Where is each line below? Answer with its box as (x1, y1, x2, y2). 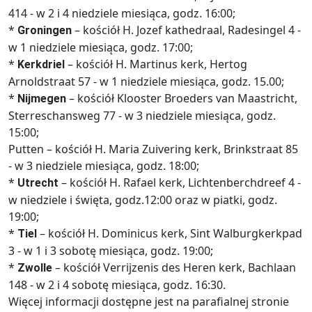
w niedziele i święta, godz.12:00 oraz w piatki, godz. (8, 192, 277, 208)
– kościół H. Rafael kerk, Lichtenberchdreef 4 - (61, 175, 301, 190)
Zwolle (17, 261, 52, 274)
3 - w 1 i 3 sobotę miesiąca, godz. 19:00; (8, 243, 213, 258)
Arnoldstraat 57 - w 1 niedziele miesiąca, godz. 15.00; (8, 74, 284, 89)
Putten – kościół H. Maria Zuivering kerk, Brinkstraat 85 (8, 141, 298, 157)
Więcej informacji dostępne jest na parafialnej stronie (8, 294, 289, 309)
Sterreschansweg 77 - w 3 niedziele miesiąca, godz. (8, 108, 276, 123)
